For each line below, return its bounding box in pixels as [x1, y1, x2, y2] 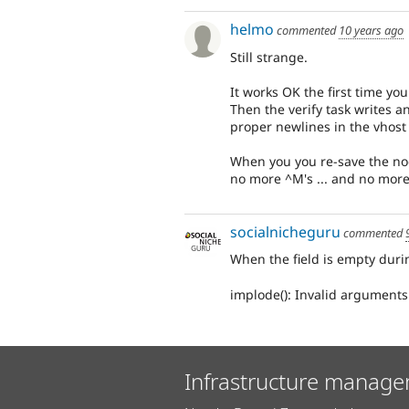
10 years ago [339, 21, 404, 38]
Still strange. [230, 47, 308, 66]
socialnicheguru [230, 221, 341, 242]
